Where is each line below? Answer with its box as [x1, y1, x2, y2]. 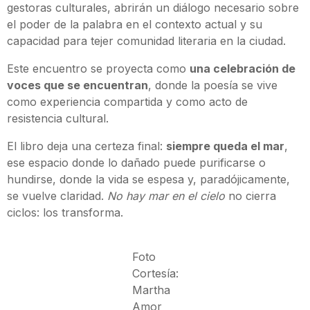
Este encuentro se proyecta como [7, 62, 190, 76]
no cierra [225, 189, 276, 203]
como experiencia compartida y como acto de [7, 95, 248, 109]
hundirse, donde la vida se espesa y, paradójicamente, [7, 172, 290, 187]
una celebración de [190, 62, 295, 76]
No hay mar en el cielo [107, 189, 225, 203]
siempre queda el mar [166, 139, 284, 154]
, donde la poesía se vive [148, 78, 277, 93]
